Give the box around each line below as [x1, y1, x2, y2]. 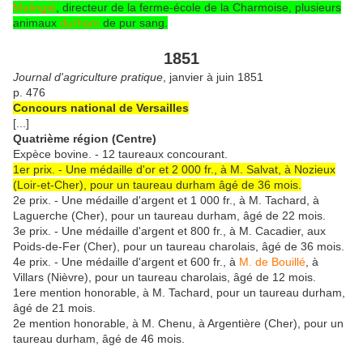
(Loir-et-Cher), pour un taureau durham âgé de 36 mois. [13, 177, 301, 191]
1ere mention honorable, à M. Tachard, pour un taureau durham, [13, 285, 345, 299]
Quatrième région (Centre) [13, 131, 156, 145]
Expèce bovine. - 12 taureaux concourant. [13, 147, 228, 160]
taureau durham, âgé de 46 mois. [13, 331, 185, 345]
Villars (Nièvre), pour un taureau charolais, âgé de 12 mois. [13, 270, 316, 284]
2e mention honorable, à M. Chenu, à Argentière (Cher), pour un [13, 316, 344, 330]
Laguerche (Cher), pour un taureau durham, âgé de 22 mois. [13, 208, 326, 222]
